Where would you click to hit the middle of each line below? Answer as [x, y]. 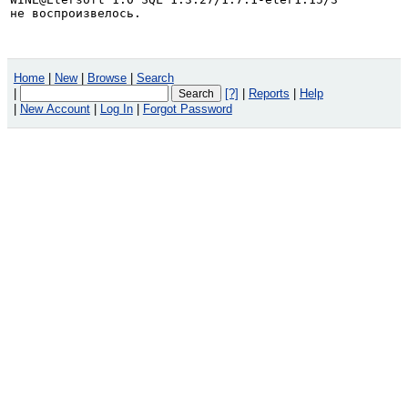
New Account [55, 108]
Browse [107, 77]
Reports [269, 93]
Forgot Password [187, 108]
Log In [116, 108]
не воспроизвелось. [76, 13]
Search [155, 77]
